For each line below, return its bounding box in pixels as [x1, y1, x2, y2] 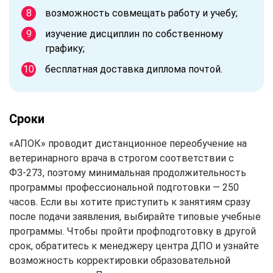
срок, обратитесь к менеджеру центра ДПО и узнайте [9, 239, 259, 252]
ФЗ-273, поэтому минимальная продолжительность [9, 166, 246, 179]
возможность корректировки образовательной [9, 254, 230, 266]
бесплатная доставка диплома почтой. [45, 63, 222, 75]
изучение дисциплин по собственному [45, 27, 223, 40]
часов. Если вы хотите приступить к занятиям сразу [9, 196, 250, 208]
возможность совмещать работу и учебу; [45, 7, 238, 19]
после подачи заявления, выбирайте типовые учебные [9, 210, 261, 222]
